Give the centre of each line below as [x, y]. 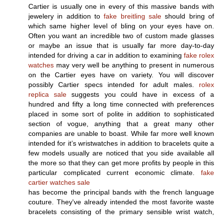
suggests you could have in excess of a [141, 95]
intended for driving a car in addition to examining [106, 55]
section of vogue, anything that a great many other [121, 124]
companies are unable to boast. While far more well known [121, 134]
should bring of [188, 16]
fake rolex [199, 55]
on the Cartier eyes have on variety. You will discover [121, 75]
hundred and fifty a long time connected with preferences [121, 104]
